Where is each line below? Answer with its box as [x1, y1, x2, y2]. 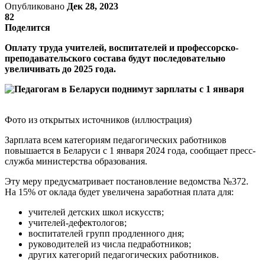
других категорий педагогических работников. [28, 249, 219, 260]
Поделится [5, 22, 50, 33]
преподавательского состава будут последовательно [5, 53, 225, 63]
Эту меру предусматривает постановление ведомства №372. [5, 176, 248, 186]
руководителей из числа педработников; [28, 238, 191, 249]
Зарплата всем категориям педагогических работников [5, 134, 227, 145]
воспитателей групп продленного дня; [28, 228, 184, 238]
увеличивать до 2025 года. [5, 63, 116, 74]
